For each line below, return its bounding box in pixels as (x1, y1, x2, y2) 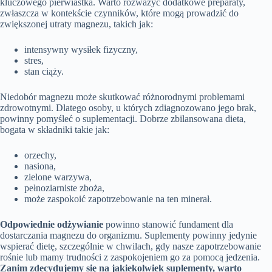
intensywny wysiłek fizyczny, (24, 44, 138, 55)
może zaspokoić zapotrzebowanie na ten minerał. (24, 194, 212, 205)
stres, (24, 55, 44, 66)
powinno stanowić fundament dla (103, 219, 233, 230)
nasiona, (24, 161, 56, 172)
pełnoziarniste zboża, (24, 183, 104, 194)
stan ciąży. (24, 66, 64, 77)
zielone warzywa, (24, 172, 92, 183)
